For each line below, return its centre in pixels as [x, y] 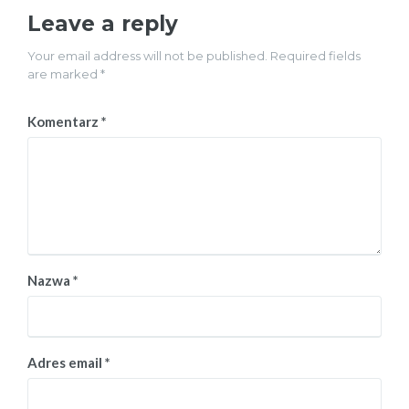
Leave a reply [103, 23]
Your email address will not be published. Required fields [194, 55]
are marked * [66, 73]
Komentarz [64, 121]
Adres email [66, 362]
